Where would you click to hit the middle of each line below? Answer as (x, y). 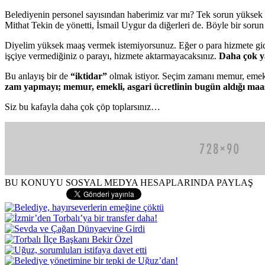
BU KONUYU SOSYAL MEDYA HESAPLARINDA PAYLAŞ (129, 182)
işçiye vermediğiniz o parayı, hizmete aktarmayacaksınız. (112, 56)
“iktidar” (90, 76)
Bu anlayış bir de (38, 76)
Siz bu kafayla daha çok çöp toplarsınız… (83, 106)
